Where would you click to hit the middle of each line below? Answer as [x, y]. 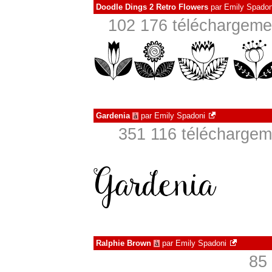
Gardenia [113, 116]
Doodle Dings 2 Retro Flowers [152, 7]
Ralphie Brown [124, 243]
